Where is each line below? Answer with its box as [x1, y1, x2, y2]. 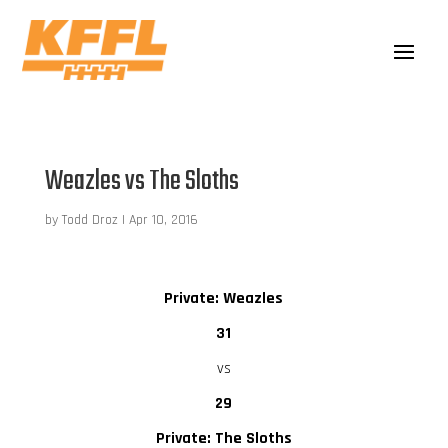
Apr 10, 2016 [128, 210, 198, 229]
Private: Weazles [164, 287, 284, 309]
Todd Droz [61, 210, 118, 229]
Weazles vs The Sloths [44, 159, 239, 203]
